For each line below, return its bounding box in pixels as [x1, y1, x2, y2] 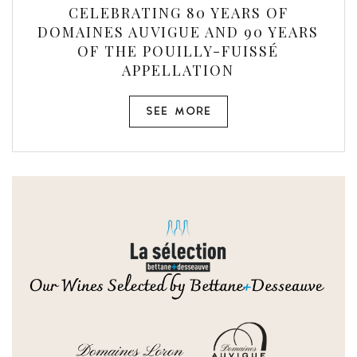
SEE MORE [145, 106, 211, 118]
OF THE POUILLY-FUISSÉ [77, 41, 280, 61]
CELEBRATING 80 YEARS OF [68, 3, 288, 22]
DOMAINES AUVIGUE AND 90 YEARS [37, 22, 320, 41]
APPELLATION [122, 61, 235, 80]
